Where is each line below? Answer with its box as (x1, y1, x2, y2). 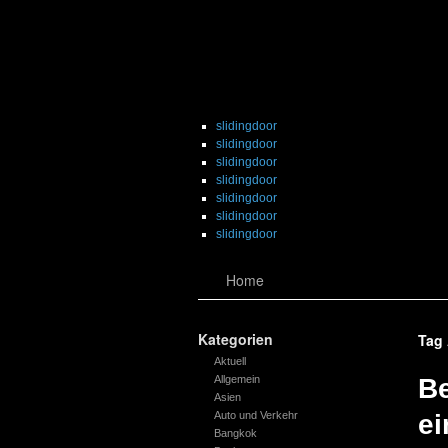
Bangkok (213, 427, 257, 439)
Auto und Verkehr (213, 409, 298, 421)
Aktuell (213, 355, 246, 367)
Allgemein (213, 373, 260, 385)
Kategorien (198, 329, 273, 349)
